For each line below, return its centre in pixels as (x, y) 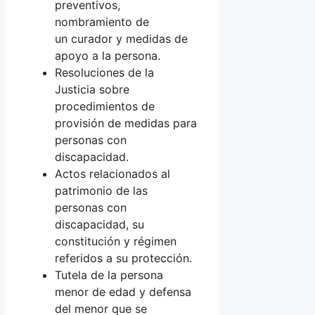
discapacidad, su (99, 225)
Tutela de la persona (109, 275)
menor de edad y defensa (123, 292)
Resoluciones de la (104, 73)
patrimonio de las (101, 191)
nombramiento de (102, 22)
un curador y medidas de (121, 39)
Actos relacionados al (112, 174)
